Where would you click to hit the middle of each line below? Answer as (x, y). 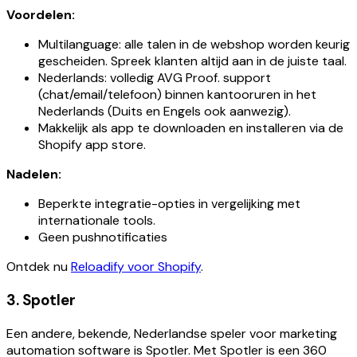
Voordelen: (41, 15)
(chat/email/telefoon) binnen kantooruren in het (177, 95)
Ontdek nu (39, 267)
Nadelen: (34, 175)
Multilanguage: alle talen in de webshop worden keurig (194, 45)
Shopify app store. (92, 145)
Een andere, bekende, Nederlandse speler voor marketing (172, 333)
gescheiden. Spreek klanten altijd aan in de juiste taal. (192, 61)
